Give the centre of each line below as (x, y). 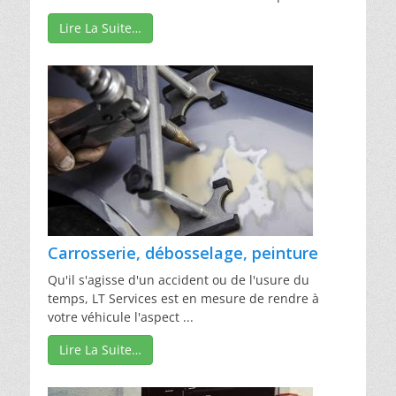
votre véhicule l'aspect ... (121, 316)
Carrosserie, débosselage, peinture (183, 252)
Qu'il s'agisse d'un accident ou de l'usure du (179, 279)
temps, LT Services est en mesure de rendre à (183, 298)
